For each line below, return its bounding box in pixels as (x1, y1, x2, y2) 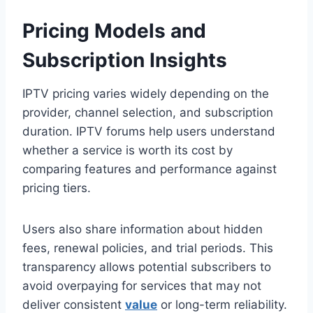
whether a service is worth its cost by (22, 143, 233, 158)
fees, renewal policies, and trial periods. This (22, 241, 273, 256)
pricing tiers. (22, 181, 91, 196)
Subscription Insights (22, 48, 227, 73)
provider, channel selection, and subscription (22, 105, 273, 120)
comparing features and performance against (22, 162, 277, 177)
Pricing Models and (22, 19, 206, 43)
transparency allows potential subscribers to (22, 260, 271, 275)
